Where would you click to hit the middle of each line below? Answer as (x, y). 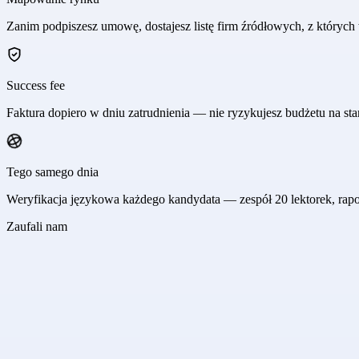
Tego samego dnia (52, 172)
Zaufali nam (37, 227)
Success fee (36, 86)
